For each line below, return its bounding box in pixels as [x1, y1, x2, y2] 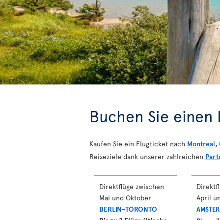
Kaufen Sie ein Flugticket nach [89, 139, 187, 148]
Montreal [187, 139, 215, 148]
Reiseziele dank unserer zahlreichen [89, 152, 205, 161]
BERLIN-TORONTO [99, 204, 157, 214]
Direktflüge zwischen [99, 182, 164, 191]
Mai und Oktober [99, 193, 151, 202]
